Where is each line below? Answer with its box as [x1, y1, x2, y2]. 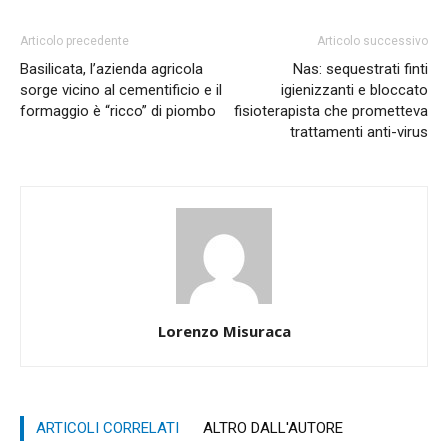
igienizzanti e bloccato [281, 80, 428, 99]
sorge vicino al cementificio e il [20, 80, 222, 99]
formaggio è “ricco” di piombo [20, 101, 216, 120]
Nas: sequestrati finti [293, 59, 428, 78]
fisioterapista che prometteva [234, 101, 428, 120]
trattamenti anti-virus [290, 122, 428, 141]
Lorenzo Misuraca [157, 320, 291, 341]
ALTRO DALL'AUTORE [203, 418, 343, 437]
